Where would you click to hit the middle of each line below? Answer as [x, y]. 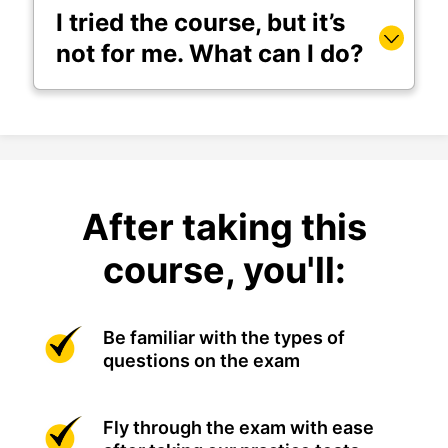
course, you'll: [224, 270]
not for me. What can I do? [210, 54]
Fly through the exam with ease [238, 428]
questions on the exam [201, 361]
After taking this [224, 227]
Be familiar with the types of [224, 338]
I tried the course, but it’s [200, 23]
